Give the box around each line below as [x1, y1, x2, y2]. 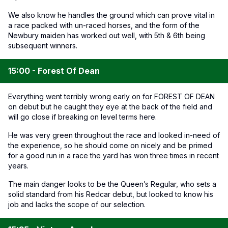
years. [8, 161, 28, 170]
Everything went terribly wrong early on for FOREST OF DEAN [8, 92, 215, 101]
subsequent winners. [8, 41, 77, 50]
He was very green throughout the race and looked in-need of [8, 130, 220, 139]
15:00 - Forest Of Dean [8, 66, 100, 76]
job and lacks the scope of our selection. [8, 199, 146, 209]
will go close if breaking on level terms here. [8, 112, 157, 121]
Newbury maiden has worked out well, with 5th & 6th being [8, 31, 205, 40]
